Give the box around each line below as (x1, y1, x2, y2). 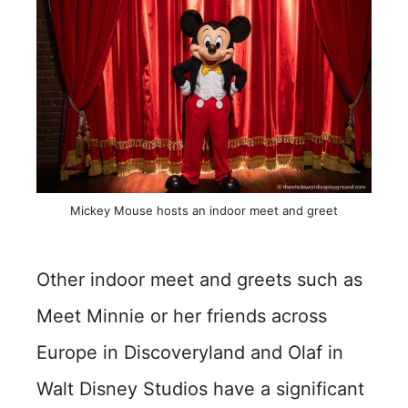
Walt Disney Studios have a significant (36, 378, 364, 400)
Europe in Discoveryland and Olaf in (36, 342, 343, 363)
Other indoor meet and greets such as (36, 269, 362, 291)
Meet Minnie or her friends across (36, 305, 327, 327)
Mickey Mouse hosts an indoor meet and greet (70, 203, 338, 218)
